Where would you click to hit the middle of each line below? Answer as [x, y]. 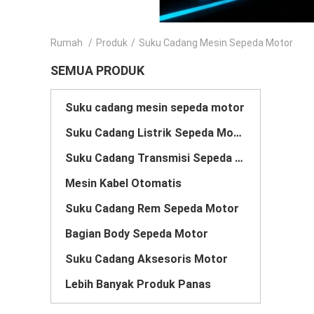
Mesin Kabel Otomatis [123, 183]
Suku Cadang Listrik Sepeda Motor [238, 133]
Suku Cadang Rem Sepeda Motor [152, 209]
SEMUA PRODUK [97, 70]
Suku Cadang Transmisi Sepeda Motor [239, 158]
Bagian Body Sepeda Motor [137, 234]
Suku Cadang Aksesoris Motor [146, 259]
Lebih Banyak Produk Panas [138, 284]
